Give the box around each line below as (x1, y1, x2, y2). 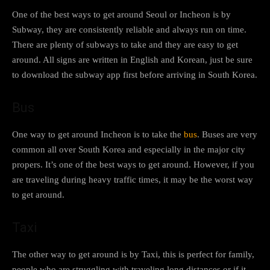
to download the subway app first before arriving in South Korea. (12, 69, 257, 80)
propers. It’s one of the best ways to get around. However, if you (12, 159, 254, 169)
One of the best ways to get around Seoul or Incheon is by (12, 9, 231, 19)
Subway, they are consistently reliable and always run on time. (12, 24, 246, 34)
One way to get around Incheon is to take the (12, 129, 184, 139)
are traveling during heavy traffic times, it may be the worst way (12, 174, 253, 184)
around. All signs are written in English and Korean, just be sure (12, 54, 253, 64)
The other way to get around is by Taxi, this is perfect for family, (12, 249, 254, 259)
